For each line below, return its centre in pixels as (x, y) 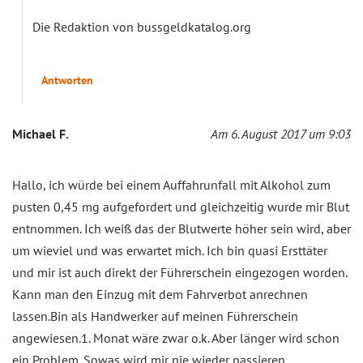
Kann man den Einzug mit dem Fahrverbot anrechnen (160, 294)
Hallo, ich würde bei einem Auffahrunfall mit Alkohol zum (171, 184)
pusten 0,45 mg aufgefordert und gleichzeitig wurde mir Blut (181, 206)
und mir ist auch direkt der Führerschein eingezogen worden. (179, 272)
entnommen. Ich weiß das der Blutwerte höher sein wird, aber (181, 228)
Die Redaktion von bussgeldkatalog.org (142, 26)
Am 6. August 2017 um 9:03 (281, 133)
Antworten (67, 80)
